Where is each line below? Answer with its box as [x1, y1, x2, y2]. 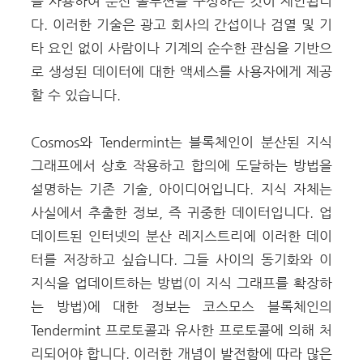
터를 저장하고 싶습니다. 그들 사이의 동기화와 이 [31, 251, 332, 267]
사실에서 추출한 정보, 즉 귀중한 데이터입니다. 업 [31, 204, 332, 220]
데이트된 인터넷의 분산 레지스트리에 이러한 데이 [31, 228, 332, 244]
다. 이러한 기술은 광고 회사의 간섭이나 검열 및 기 [31, 16, 332, 32]
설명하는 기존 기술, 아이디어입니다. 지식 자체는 [31, 181, 332, 197]
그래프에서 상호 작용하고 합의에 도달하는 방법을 [31, 157, 332, 173]
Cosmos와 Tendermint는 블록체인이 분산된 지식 [31, 134, 332, 150]
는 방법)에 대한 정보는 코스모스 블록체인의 [31, 298, 332, 314]
